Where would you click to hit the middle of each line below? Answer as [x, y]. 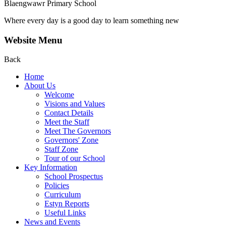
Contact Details [69, 113]
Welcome [59, 95]
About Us [40, 86]
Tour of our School [75, 158]
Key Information [51, 167]
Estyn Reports [67, 204]
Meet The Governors [78, 131]
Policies [57, 186]
